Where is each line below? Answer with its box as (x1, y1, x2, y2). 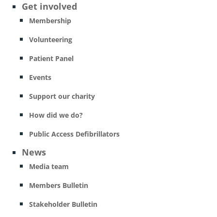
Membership (29, 16, 71, 25)
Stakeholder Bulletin (29, 200, 97, 209)
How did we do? (29, 110, 83, 120)
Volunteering (29, 35, 72, 44)
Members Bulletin (29, 181, 88, 190)
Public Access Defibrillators (29, 129, 120, 139)
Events (29, 73, 51, 82)
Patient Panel (29, 54, 74, 63)
